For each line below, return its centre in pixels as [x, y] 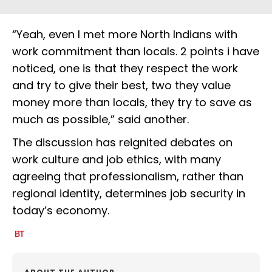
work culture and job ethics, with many [117, 160]
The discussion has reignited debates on [122, 143]
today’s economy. [61, 211]
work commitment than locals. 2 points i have [136, 52]
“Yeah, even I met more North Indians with [125, 35]
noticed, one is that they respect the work [125, 69]
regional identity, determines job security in [129, 194]
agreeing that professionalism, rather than [128, 177]
